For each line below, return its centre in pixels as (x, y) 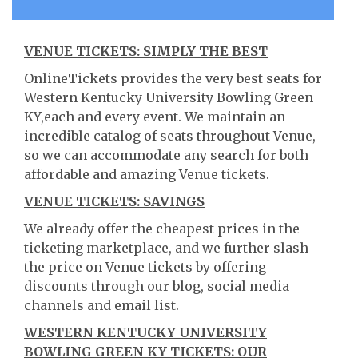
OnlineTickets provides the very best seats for (173, 78)
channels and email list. (101, 305)
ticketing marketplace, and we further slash (166, 248)
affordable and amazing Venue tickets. (147, 174)
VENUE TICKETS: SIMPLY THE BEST (146, 51)
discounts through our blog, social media (157, 286)
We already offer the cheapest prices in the (162, 229)
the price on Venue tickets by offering (145, 267)
